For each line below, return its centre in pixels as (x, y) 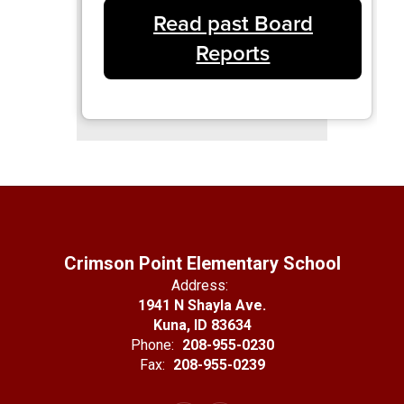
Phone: (152, 344)
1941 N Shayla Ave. (202, 305)
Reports (233, 53)
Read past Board (233, 23)
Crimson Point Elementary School (202, 263)
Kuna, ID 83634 (202, 325)
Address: (200, 285)
